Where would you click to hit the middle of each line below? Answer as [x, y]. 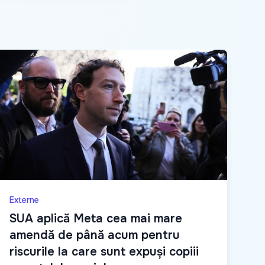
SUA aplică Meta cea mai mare [96, 219]
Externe [24, 200]
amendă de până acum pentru [95, 235]
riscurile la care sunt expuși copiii [104, 252]
